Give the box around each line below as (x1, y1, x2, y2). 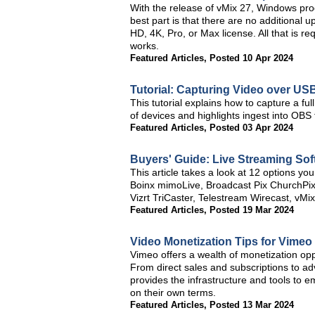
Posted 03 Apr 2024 (210, 122, 293, 133)
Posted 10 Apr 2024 (210, 53, 293, 63)
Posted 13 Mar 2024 (210, 300, 294, 310)
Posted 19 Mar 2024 (210, 205, 294, 215)
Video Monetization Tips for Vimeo (130, 236, 312, 247)
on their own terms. (130, 287, 216, 298)
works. (130, 40, 159, 51)
